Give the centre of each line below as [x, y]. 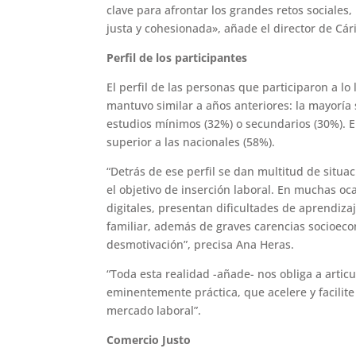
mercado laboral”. [154, 311]
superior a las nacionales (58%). [191, 142]
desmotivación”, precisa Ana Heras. [201, 245]
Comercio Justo [149, 340]
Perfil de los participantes [177, 58]
